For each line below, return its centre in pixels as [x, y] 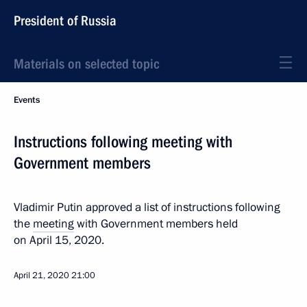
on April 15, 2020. [59, 240]
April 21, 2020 [41, 275]
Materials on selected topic [86, 64]
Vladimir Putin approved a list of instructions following [147, 207]
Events [27, 100]
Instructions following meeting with [123, 142]
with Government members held [156, 224]
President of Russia [65, 21]
